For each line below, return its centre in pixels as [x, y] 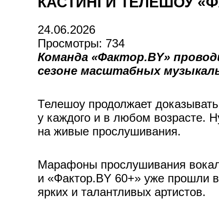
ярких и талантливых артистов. [122, 192]
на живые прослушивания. [109, 131]
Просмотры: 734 [81, 43]
